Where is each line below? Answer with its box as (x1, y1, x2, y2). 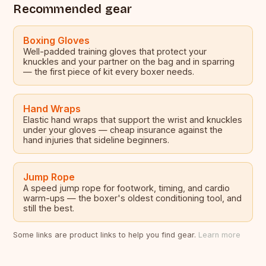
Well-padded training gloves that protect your (23, 46, 207, 57)
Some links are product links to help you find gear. (13, 230, 199, 240)
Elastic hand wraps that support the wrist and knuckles (23, 115, 243, 125)
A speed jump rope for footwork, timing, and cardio (23, 183, 230, 194)
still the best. (23, 203, 75, 214)
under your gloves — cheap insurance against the (23, 125, 223, 135)
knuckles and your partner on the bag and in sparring (23, 56, 235, 67)
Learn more (198, 230, 241, 240)
